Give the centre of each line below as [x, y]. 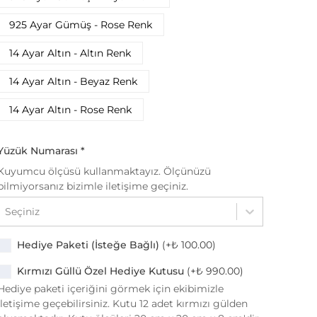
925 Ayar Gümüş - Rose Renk [81, 24]
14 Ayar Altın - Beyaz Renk [73, 81]
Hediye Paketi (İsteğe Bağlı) [88, 245]
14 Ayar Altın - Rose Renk [70, 109]
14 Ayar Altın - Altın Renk [70, 53]
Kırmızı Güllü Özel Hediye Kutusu [100, 271]
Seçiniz [22, 211]
